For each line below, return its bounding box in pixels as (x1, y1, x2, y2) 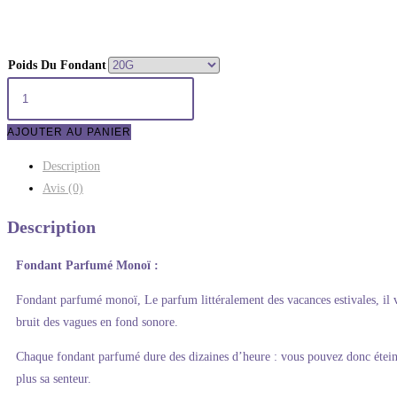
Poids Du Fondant (8, 58, 106, 73)
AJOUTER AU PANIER (7, 126, 131, 139)
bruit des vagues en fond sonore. (16, 315, 178, 329)
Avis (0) (43, 182, 83, 196)
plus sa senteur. (16, 371, 91, 385)
